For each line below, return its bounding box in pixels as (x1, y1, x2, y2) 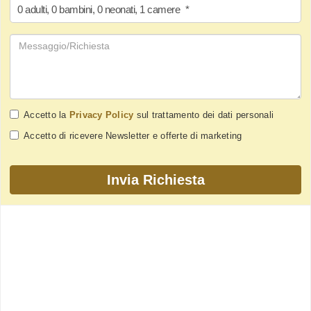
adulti (25, 3, 47, 15)
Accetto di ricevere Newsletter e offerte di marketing (24, 130, 242, 141)
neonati (104, 3, 135, 15)
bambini (59, 3, 92, 15)
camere (147, 3, 180, 15)
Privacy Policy (69, 109, 134, 120)
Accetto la (24, 109, 69, 120)
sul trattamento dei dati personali (133, 109, 274, 120)
